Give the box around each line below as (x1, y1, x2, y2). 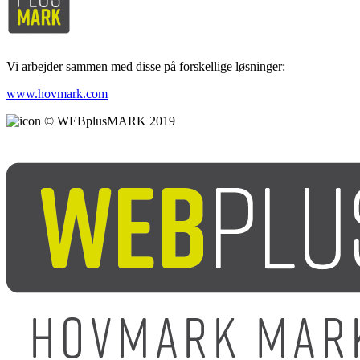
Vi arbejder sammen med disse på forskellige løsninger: (6, 59, 285, 74)
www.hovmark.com (6, 87, 108, 101)
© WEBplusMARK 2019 (41, 114, 175, 129)
